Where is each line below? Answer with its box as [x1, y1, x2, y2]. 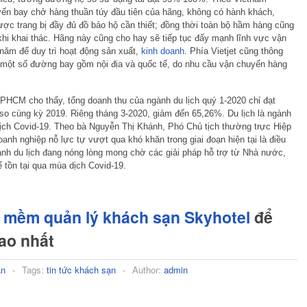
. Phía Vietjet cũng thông [184, 45, 283, 56]
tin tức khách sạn [47, 262, 116, 276]
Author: [132, 262, 164, 276]
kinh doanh [141, 45, 184, 56]
